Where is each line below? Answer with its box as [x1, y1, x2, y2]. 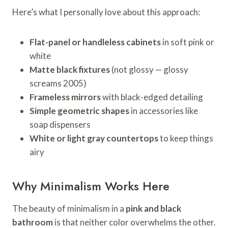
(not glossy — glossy [110, 64, 188, 75]
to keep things [158, 132, 213, 144]
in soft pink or [161, 36, 214, 47]
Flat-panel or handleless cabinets [30, 36, 161, 47]
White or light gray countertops [30, 132, 158, 144]
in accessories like [129, 105, 198, 116]
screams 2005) [30, 77, 87, 89]
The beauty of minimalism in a [12, 203, 126, 214]
